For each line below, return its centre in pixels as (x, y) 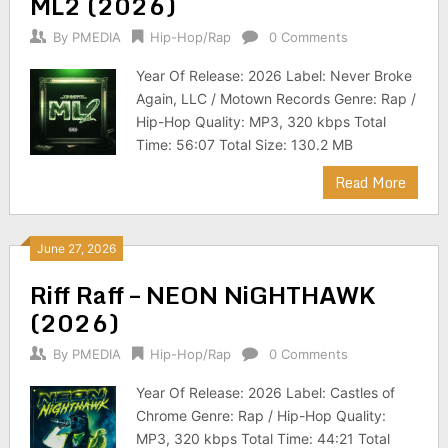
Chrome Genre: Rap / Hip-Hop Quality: (261, 415)
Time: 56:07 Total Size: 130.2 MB (245, 144)
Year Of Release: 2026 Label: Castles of (266, 392)
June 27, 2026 (76, 248)
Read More (371, 182)
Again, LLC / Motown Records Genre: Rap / (276, 98)
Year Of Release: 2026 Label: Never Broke (274, 75)
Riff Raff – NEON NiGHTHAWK (202, 294)
